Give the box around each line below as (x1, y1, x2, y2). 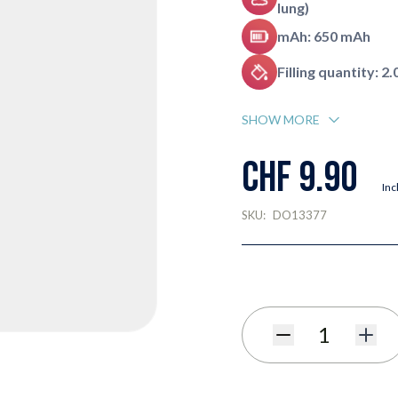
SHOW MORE (241, 112, 320, 127)
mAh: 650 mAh (276, 28, 370, 44)
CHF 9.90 (241, 153, 357, 203)
